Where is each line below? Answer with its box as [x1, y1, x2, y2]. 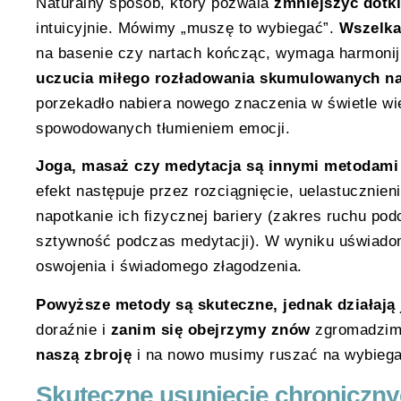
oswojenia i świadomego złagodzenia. [36, 258, 303, 276]
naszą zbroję [36, 346, 132, 363]
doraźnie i [36, 320, 111, 338]
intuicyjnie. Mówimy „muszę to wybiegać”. [36, 20, 339, 38]
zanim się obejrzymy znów [110, 320, 311, 338]
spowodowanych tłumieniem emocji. [36, 120, 290, 138]
